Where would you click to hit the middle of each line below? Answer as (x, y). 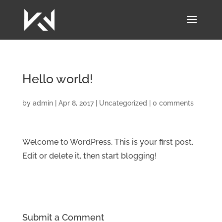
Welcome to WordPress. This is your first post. (108, 142)
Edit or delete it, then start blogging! (89, 156)
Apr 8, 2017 (76, 103)
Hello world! (57, 79)
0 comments (173, 103)
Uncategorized (123, 103)
